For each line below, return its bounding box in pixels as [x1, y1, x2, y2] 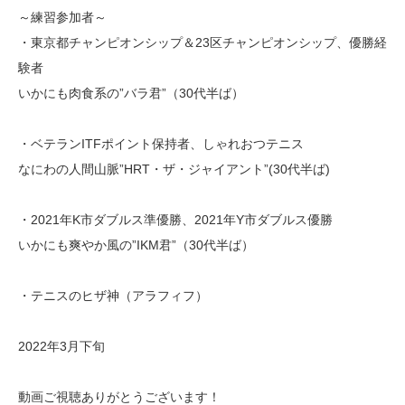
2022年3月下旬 [18, 339, 105, 354]
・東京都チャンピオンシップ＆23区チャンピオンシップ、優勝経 [18, 35, 387, 51]
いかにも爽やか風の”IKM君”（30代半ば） [18, 238, 254, 253]
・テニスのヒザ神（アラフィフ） [18, 288, 208, 304]
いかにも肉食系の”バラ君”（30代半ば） [18, 86, 244, 101]
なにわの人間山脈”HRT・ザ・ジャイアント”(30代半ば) [18, 162, 330, 177]
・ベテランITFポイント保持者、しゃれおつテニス [18, 137, 304, 152]
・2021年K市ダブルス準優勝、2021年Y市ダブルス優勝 [18, 212, 333, 228]
